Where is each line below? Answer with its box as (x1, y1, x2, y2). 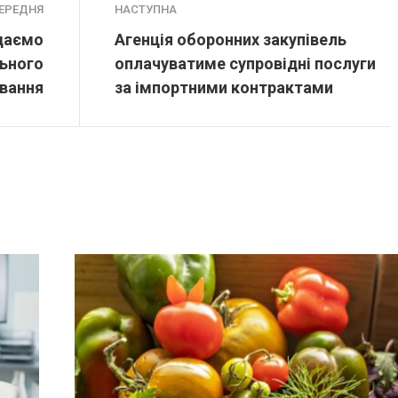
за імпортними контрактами (115, 78, 333, 98)
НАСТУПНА (115, 3, 177, 17)
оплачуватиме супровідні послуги (115, 54, 376, 74)
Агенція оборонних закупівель (115, 30, 346, 50)
